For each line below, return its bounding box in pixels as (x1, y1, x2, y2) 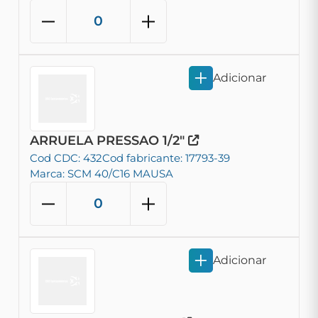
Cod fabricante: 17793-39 (102, 151, 230, 165)
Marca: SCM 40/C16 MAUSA (30, 167, 173, 180)
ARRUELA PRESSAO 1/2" (30, 133, 188, 148)
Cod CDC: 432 (30, 151, 102, 165)
